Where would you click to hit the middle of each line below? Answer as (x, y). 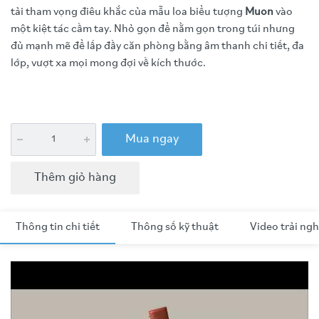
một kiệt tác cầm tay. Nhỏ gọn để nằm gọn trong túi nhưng (153, 29)
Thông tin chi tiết (58, 227)
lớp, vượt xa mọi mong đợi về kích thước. (108, 63)
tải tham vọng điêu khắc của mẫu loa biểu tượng (128, 12)
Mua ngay (152, 139)
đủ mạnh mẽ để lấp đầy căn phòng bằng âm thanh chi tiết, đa (157, 46)
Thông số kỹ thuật (175, 227)
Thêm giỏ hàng (75, 178)
